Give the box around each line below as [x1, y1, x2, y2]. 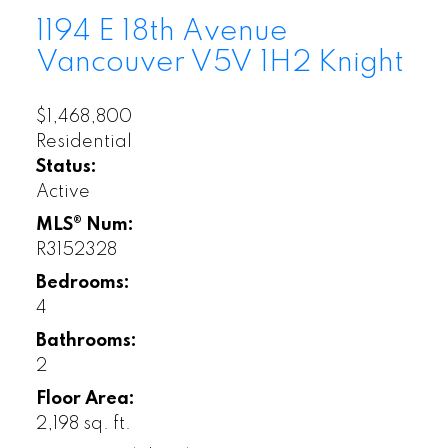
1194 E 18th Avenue [35, 16, 288, 47]
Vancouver [35, 47, 190, 78]
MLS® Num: [35, 215, 134, 234]
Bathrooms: [35, 331, 137, 350]
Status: [35, 157, 97, 176]
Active [35, 182, 90, 201]
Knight [317, 47, 404, 78]
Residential [35, 132, 132, 151]
